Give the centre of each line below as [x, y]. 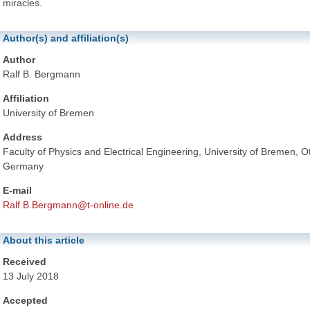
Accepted [25, 301]
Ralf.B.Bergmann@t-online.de [68, 205]
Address [22, 137]
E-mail [17, 191]
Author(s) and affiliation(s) [66, 38]
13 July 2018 [31, 276]
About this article [44, 240]
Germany [23, 166]
